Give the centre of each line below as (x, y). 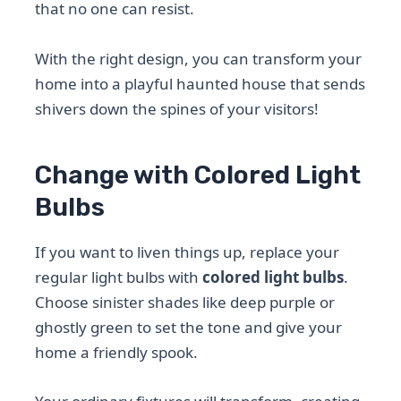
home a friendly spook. (117, 352)
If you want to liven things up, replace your (188, 252)
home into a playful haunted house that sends (200, 83)
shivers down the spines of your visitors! (177, 108)
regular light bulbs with (119, 277)
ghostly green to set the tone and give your (189, 327)
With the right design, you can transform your (199, 58)
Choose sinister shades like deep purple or (185, 302)
